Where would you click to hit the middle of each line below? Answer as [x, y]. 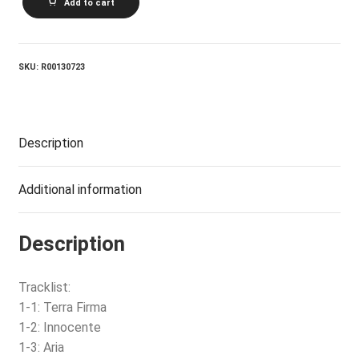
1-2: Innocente [59, 327]
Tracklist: [44, 287]
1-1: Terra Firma [62, 307]
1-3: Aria [41, 347]
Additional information [80, 190]
